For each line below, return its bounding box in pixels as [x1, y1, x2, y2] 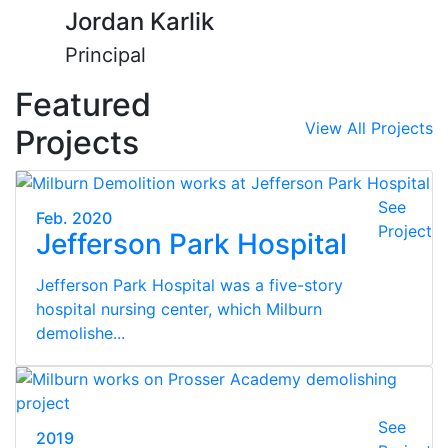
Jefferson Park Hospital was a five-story [36, 274, 343, 295]
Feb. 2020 [36, 207, 112, 228]
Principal [64, 42, 146, 67]
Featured [15, 84, 151, 124]
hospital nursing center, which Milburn [36, 298, 322, 319]
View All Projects [305, 117, 433, 138]
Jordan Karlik [64, 6, 214, 36]
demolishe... [36, 322, 125, 343]
